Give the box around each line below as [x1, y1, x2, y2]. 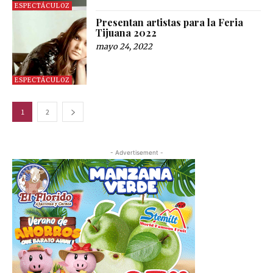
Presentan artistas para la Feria [96, 15, 244, 29]
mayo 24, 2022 [96, 41, 153, 52]
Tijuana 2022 [96, 26, 157, 39]
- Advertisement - [110, 148, 163, 156]
